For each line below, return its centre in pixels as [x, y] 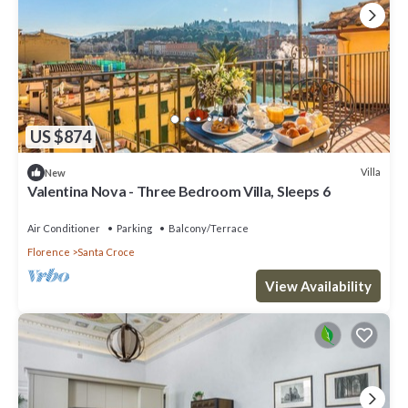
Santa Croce [106, 251]
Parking [134, 228]
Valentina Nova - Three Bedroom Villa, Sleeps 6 [179, 190]
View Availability [318, 286]
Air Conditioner [64, 228]
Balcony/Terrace [209, 228]
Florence [49, 251]
